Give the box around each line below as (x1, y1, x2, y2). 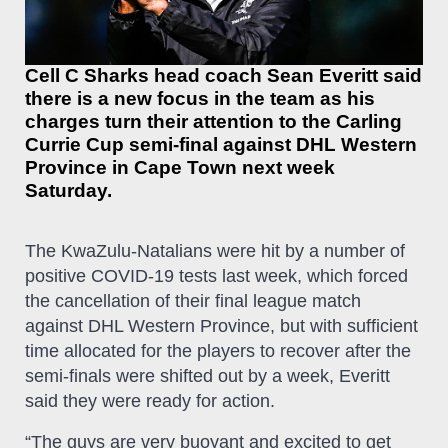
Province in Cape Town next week (25, 156, 335, 178)
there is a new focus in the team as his (25, 87, 375, 109)
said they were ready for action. (25, 390, 280, 411)
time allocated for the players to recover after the (25, 340, 411, 361)
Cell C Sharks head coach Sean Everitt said (25, 64, 422, 86)
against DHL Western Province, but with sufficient (25, 315, 418, 336)
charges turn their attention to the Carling (25, 110, 402, 132)
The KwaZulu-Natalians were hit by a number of (25, 240, 405, 261)
